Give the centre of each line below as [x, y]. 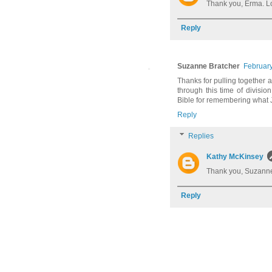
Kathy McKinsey [235, 156]
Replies [201, 136]
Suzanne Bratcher [209, 66]
